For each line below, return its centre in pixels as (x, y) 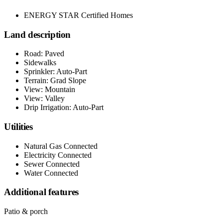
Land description (38, 34)
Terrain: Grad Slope (55, 81)
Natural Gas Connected (61, 146)
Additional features (41, 192)
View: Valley (44, 99)
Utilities (18, 126)
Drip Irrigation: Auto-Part (64, 108)
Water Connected (51, 173)
